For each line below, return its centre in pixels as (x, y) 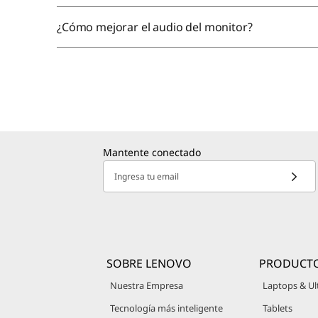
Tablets (277, 308)
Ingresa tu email (147, 177)
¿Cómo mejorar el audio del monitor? (155, 27)
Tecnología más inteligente (166, 308)
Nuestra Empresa (147, 286)
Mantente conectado (152, 153)
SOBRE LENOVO (149, 264)
